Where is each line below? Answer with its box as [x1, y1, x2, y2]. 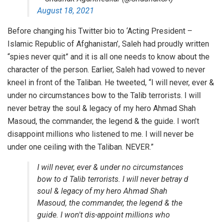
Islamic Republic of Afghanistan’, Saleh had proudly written [7, 39, 209, 49]
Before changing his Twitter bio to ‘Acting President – [7, 26, 192, 36]
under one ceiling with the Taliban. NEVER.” [7, 142, 154, 152]
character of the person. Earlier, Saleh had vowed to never [7, 65, 205, 75]
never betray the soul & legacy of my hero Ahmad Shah [7, 104, 196, 113]
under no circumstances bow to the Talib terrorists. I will [7, 91, 201, 101]
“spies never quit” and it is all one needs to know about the [7, 52, 210, 62]
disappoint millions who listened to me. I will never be [7, 129, 194, 139]
